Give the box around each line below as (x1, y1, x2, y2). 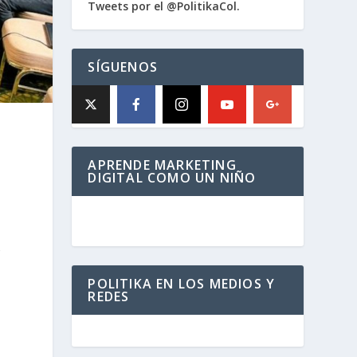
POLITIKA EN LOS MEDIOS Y (88, 275, 276, 292)
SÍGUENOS (88, 58, 158, 76)
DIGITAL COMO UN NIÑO (88, 169, 257, 186)
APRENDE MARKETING (88, 156, 237, 174)
